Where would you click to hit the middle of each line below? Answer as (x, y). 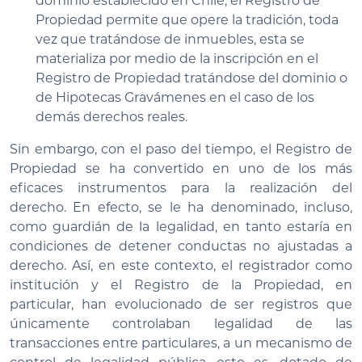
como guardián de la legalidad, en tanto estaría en (181, 226)
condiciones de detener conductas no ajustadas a (181, 246)
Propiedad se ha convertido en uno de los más (181, 168)
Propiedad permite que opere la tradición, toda (187, 19)
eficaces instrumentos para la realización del (181, 187)
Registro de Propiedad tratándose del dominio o (192, 78)
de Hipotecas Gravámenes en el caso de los (175, 97)
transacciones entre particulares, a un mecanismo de (181, 343)
